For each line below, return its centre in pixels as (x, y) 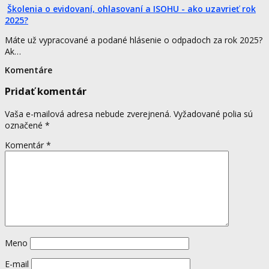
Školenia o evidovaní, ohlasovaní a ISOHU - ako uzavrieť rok (131, 8)
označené (25, 125)
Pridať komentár (46, 92)
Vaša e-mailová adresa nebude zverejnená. (88, 113)
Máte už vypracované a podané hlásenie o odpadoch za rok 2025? (134, 40)
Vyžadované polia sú (213, 113)
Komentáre (29, 70)
